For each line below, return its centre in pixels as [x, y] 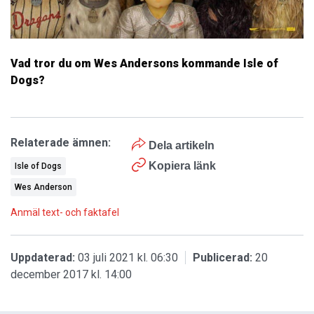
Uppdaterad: [43, 257]
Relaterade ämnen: [61, 142]
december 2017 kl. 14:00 [71, 274]
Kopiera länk [183, 165]
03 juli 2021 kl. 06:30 [127, 257]
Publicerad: [223, 257]
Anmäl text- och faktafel [65, 212]
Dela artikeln [180, 145]
